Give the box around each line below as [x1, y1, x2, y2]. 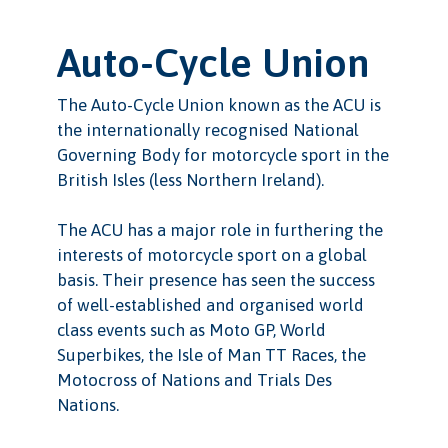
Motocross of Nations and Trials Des [56, 369, 332, 390]
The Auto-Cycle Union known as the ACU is [56, 94, 381, 115]
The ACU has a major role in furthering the [56, 219, 383, 240]
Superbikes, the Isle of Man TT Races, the [56, 344, 366, 365]
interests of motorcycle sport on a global [56, 244, 367, 265]
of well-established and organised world [56, 294, 364, 315]
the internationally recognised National [56, 119, 359, 140]
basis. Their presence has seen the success [56, 269, 375, 290]
